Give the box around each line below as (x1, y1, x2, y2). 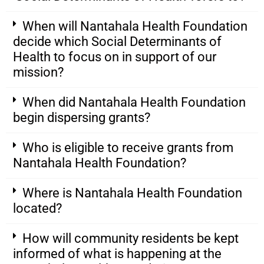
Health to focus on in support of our (13, 49, 216, 65)
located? (13, 201, 62, 216)
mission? (13, 65, 64, 80)
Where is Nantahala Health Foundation (22, 186, 242, 201)
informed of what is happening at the (13, 246, 222, 262)
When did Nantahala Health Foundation (22, 95, 246, 110)
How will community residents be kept (22, 231, 239, 246)
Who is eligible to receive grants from (22, 140, 233, 156)
